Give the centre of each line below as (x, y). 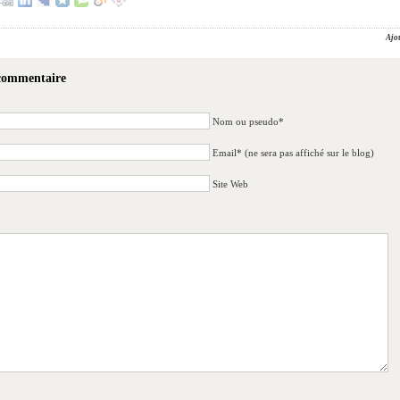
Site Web (230, 184)
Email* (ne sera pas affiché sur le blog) (293, 153)
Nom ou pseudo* (248, 122)
